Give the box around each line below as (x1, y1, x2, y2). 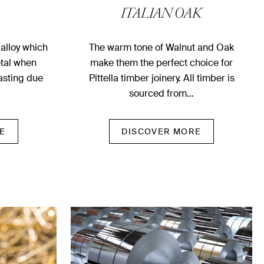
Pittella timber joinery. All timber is (88, 72, 235, 85)
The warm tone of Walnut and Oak (89, 41, 234, 54)
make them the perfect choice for (90, 57, 233, 70)
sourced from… (129, 87, 194, 100)
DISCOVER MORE (121, 126, 202, 137)
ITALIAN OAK (121, 7, 202, 23)
